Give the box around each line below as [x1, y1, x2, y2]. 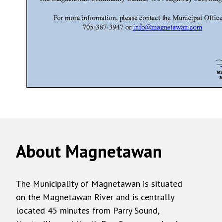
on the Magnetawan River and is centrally [16, 191, 174, 203]
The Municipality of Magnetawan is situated [16, 178, 182, 189]
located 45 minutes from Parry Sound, [16, 205, 159, 216]
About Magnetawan [16, 140, 162, 163]
